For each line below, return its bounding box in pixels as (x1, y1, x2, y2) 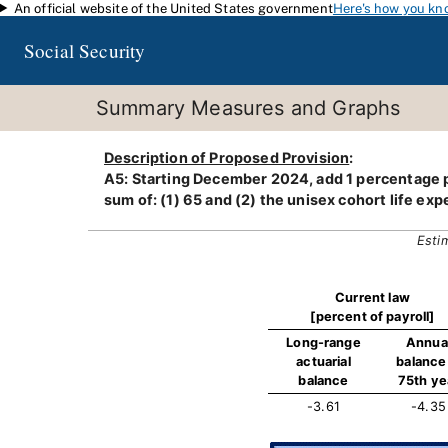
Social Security (24, 38, 146, 63)
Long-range (286, 335, 361, 350)
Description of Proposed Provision (104, 149, 350, 166)
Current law (335, 290, 410, 305)
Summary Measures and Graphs (96, 96, 401, 120)
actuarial (296, 354, 351, 369)
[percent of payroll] (310, 309, 435, 324)
